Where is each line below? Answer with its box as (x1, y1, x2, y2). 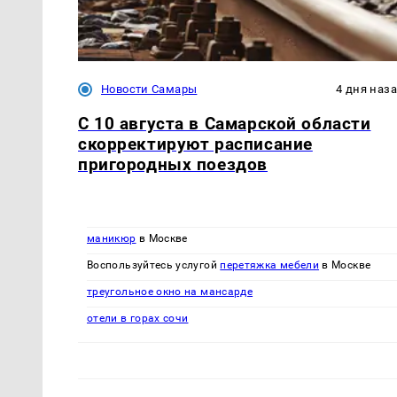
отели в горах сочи (87, 311, 189, 324)
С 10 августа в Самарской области (78, 113, 371, 135)
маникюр (87, 231, 136, 245)
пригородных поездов (78, 154, 268, 175)
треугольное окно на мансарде (87, 284, 253, 298)
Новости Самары (101, 82, 198, 97)
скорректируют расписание (78, 134, 313, 155)
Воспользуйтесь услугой (87, 258, 221, 271)
